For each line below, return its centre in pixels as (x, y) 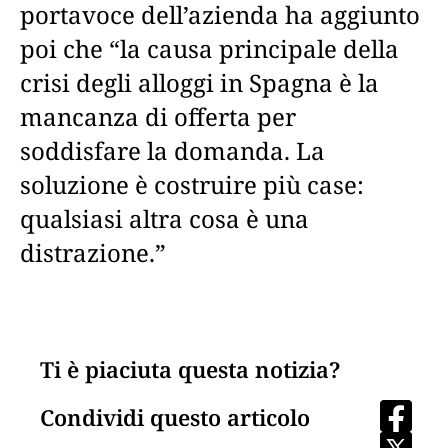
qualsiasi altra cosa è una (164, 218)
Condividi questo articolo (175, 416)
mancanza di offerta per (158, 116)
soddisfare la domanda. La (172, 150)
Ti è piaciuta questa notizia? (190, 368)
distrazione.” (93, 252)
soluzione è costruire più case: (192, 184)
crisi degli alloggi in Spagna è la (199, 82)
